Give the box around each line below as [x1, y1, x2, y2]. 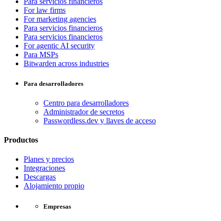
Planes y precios [24, 155, 74, 164]
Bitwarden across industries [24, 59, 109, 68]
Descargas [24, 173, 56, 182]
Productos [4, 136, 38, 145]
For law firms [24, 5, 66, 14]
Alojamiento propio [24, 182, 84, 190]
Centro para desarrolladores [43, 98, 129, 107]
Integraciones [24, 164, 65, 173]
